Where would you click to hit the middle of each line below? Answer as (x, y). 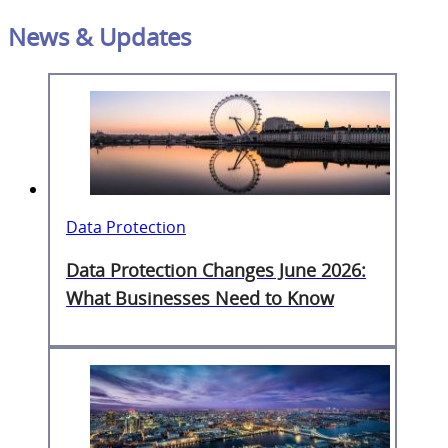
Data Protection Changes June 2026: (216, 269)
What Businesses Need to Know (200, 297)
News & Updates (99, 37)
